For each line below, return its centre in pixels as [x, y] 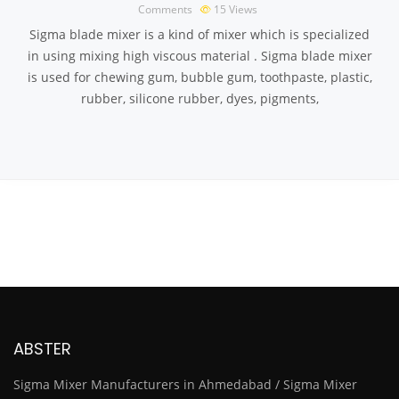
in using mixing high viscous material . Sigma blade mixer [199, 56]
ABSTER [42, 349]
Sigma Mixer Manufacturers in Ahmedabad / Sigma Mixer [185, 384]
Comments [165, 9]
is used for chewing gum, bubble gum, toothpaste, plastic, [199, 77]
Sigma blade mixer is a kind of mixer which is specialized [199, 34]
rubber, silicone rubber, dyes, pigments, [199, 98]
